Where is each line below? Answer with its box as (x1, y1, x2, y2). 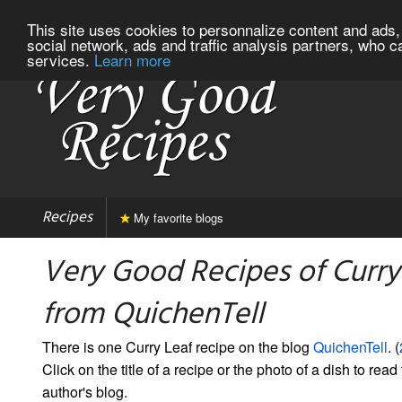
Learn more (94, 48, 170, 71)
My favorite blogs (130, 208, 223, 226)
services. (27, 48, 94, 71)
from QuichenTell (42, 290, 264, 340)
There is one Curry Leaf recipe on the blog (42, 336, 313, 357)
